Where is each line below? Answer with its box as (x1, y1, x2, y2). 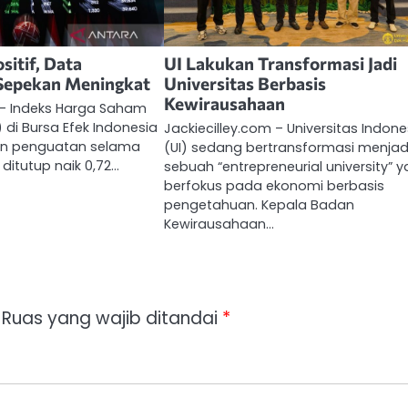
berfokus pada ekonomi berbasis (164, 177, 385, 196)
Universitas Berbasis (164, 73, 327, 95)
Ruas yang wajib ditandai (2, 306, 222, 331)
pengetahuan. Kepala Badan (164, 196, 355, 215)
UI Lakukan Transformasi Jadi (164, 53, 398, 75)
